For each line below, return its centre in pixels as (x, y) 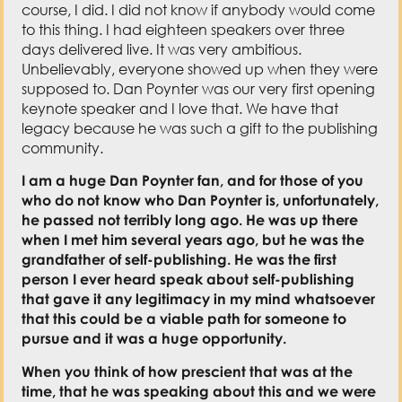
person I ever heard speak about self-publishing (188, 280)
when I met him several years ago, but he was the (193, 240)
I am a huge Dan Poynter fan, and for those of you (193, 181)
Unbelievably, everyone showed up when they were (200, 70)
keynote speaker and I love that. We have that (180, 109)
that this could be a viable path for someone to (184, 319)
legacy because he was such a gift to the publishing (200, 129)
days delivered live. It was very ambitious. (162, 50)
